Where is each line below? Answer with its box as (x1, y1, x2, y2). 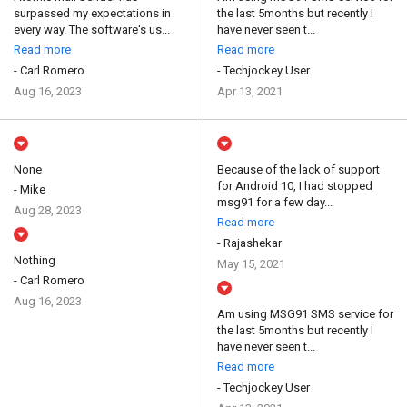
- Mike (14, 183, 45, 197)
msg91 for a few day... (217, 195, 333, 210)
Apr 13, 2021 (217, 84, 283, 99)
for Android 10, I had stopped (217, 179, 372, 194)
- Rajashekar (217, 236, 282, 251)
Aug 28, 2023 (14, 203, 82, 218)
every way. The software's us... (14, 23, 170, 37)
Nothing (14, 253, 55, 268)
